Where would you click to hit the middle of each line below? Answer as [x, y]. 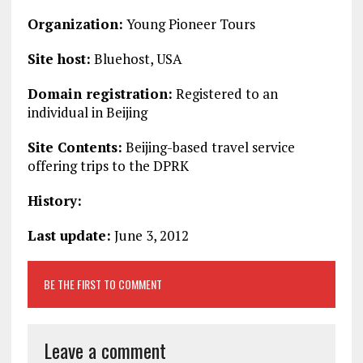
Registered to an [225, 94]
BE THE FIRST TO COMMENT [102, 284]
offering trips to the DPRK [108, 166]
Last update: [69, 236]
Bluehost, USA [136, 59]
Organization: [75, 24]
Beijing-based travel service [208, 147]
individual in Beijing [87, 113]
